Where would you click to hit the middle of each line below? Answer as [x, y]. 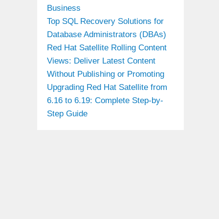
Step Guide [67, 113]
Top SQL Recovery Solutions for [105, 21]
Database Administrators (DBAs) [107, 34]
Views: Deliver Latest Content [101, 61]
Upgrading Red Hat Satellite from [107, 87]
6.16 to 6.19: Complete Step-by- [105, 100]
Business [64, 8]
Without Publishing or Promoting [106, 74]
